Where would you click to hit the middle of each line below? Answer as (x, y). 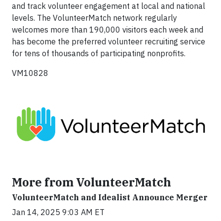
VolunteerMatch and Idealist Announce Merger (110, 198)
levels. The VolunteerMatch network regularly (94, 18)
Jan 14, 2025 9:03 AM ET (58, 212)
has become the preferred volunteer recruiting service (109, 41)
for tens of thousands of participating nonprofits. (99, 53)
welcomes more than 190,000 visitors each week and (108, 30)
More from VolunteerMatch (92, 182)
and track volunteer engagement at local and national (109, 6)
